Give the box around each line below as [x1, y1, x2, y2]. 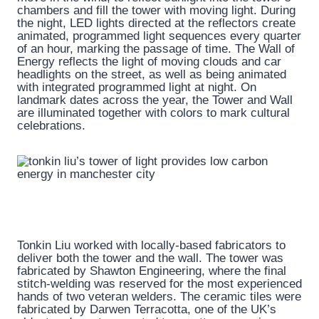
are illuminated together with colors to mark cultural [17, 106, 290, 120]
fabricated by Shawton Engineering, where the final [17, 264, 286, 278]
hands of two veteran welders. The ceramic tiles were [17, 290, 301, 304]
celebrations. [17, 119, 85, 133]
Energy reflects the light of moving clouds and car [17, 55, 281, 69]
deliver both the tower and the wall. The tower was [17, 251, 283, 266]
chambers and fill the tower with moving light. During [17, 4, 296, 18]
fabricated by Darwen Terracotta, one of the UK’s [17, 303, 276, 317]
